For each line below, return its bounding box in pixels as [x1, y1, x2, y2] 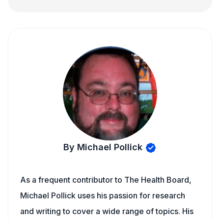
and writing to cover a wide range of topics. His [20, 206, 193, 216]
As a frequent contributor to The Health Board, [20, 175, 192, 185]
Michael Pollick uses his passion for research [20, 191, 185, 200]
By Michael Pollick [63, 142, 142, 152]
